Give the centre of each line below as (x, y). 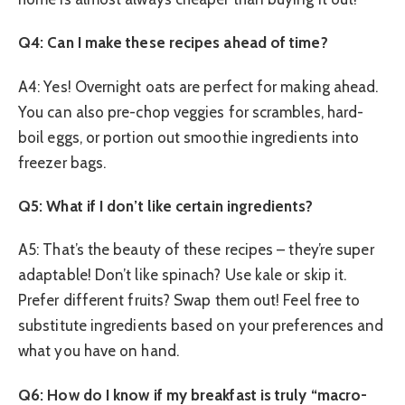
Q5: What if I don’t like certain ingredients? (165, 206)
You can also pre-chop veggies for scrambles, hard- (191, 112)
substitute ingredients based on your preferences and (201, 326)
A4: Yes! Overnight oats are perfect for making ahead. (198, 86)
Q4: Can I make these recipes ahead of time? (173, 43)
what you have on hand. (99, 351)
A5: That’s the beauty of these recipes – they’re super (196, 250)
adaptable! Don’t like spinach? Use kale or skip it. (183, 275)
